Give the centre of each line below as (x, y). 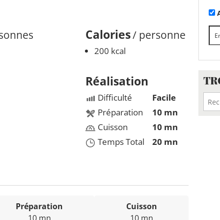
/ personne (159, 35)
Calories (108, 35)
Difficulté (115, 98)
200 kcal (110, 51)
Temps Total (121, 142)
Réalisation (117, 82)
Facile (164, 98)
